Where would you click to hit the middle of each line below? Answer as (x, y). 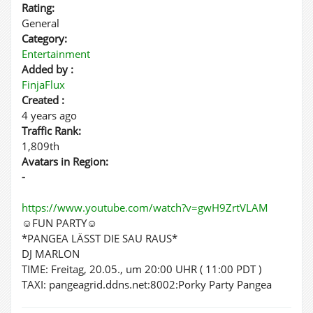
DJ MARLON (51, 254)
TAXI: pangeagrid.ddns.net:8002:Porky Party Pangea (147, 284)
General (41, 23)
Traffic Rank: (51, 131)
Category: (44, 38)
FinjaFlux (43, 85)
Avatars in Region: (65, 161)
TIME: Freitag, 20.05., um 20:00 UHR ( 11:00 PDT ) (141, 269)
